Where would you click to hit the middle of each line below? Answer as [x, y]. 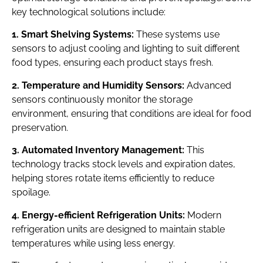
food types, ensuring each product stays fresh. [112, 63]
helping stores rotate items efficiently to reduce [113, 178]
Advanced [208, 85]
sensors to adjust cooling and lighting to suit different [126, 49]
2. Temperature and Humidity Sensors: [98, 85]
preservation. [40, 127]
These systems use [177, 35]
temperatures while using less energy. [93, 243]
